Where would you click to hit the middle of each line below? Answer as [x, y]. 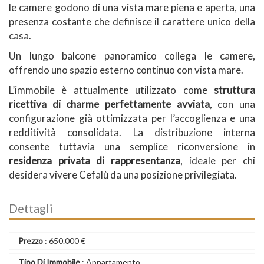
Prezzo [31, 241]
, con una [232, 104]
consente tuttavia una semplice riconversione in [132, 146]
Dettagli [31, 208]
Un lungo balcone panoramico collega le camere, [132, 56]
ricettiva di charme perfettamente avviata [109, 104]
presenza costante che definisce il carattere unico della [132, 22]
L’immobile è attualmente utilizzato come [111, 90]
